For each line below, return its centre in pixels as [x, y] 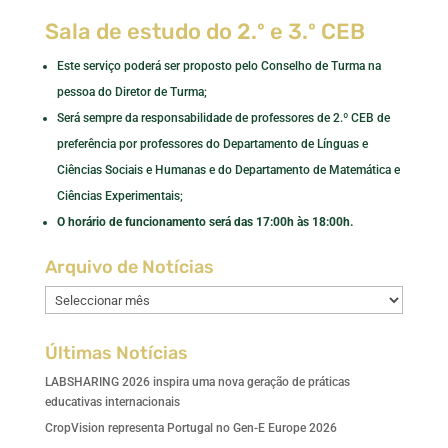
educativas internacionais [112, 402]
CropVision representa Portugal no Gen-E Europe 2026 [190, 428]
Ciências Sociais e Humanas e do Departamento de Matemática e [228, 170]
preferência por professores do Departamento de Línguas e [212, 144]
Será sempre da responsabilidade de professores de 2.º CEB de [223, 118]
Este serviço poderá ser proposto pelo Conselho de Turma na [218, 66]
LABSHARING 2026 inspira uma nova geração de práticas [197, 382]
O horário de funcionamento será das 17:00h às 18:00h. [204, 222]
